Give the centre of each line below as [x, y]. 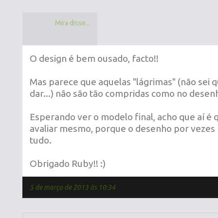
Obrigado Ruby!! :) [68, 163]
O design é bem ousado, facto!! [94, 58]
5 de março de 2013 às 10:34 [73, 187]
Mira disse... [73, 23]
